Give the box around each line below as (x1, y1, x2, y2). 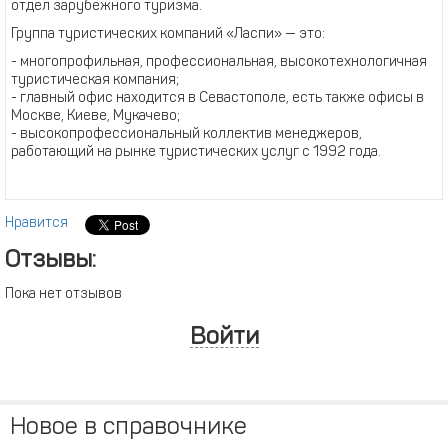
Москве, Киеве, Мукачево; (11, 109, 180, 124)
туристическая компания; (11, 73, 179, 88)
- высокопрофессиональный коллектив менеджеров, (11, 127, 362, 142)
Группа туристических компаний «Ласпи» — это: (11, 27, 325, 42)
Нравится (5, 216, 68, 231)
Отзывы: (5, 249, 96, 273)
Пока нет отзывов (5, 287, 122, 302)
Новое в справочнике (10, 416, 247, 440)
